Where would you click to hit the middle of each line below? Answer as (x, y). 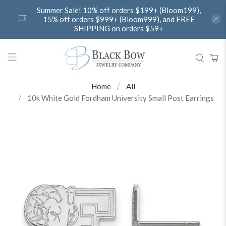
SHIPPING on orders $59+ (119, 29)
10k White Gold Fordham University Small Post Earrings (121, 98)
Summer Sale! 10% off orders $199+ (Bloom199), (119, 10)
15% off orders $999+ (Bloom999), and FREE (119, 19)
